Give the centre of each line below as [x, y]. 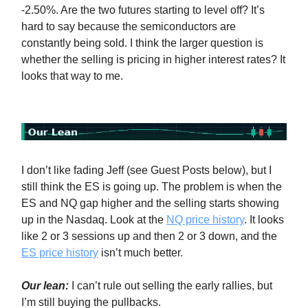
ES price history [60, 253]
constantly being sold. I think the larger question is [142, 43]
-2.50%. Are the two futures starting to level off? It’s [143, 10]
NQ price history [205, 220]
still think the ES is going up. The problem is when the [152, 187]
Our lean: [45, 286]
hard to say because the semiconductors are [129, 26]
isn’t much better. [141, 253]
